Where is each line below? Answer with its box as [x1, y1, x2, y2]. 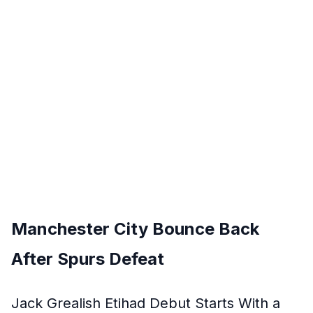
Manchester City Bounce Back [11, 219, 259, 239]
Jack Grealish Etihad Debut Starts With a [11, 295, 280, 312]
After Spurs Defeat [11, 249, 164, 269]
